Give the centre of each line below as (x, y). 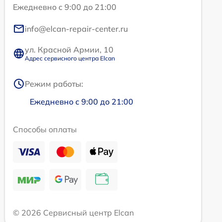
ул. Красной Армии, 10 (69, 50)
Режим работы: (54, 84)
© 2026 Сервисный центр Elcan (73, 213)
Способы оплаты (45, 130)
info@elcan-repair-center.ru (76, 29)
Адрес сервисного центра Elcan (70, 58)
